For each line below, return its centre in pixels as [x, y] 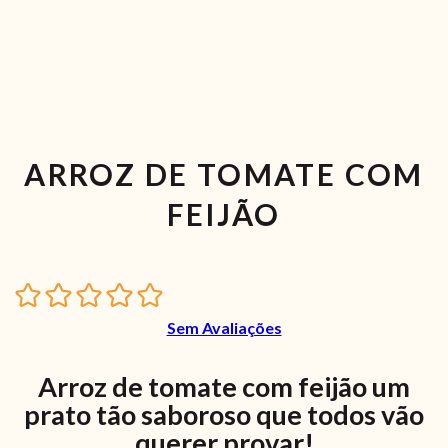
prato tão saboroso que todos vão [224, 415]
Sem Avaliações [224, 328]
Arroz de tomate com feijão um [224, 387]
